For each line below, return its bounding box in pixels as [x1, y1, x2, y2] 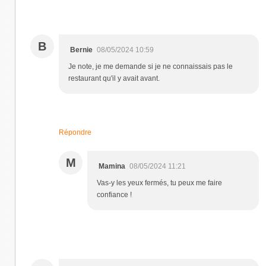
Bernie [70, 45, 93, 54]
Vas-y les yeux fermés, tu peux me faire [97, 178, 222, 187]
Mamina [99, 161, 125, 170]
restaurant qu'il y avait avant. [68, 74, 160, 83]
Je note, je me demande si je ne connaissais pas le [68, 62, 233, 71]
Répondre [59, 128, 91, 137]
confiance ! [97, 190, 132, 199]
